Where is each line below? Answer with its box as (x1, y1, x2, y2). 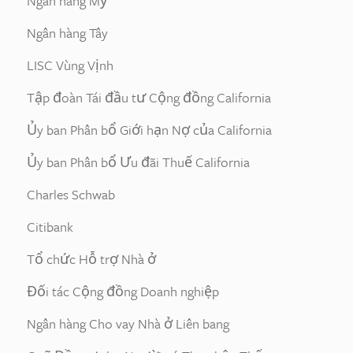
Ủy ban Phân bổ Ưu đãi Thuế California (27, 152, 250, 172)
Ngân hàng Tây (27, 23, 108, 43)
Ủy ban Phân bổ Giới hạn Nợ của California (27, 120, 272, 139)
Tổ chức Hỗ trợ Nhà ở (27, 249, 156, 269)
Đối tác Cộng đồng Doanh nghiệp (27, 281, 219, 301)
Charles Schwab (27, 184, 115, 204)
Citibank (27, 217, 73, 236)
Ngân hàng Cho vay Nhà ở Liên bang (27, 314, 229, 333)
